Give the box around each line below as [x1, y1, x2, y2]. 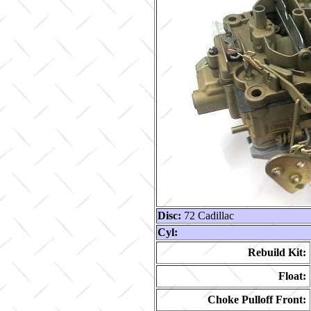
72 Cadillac [181, 210, 234, 221]
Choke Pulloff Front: [208, 294, 306, 305]
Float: [278, 270, 306, 282]
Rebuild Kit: [248, 246, 306, 258]
